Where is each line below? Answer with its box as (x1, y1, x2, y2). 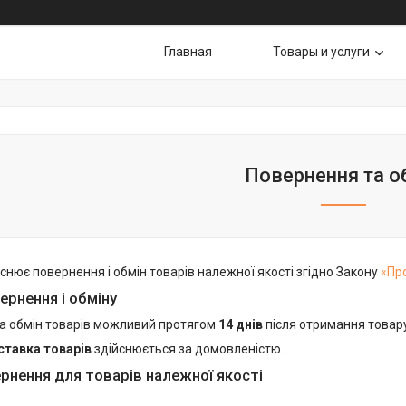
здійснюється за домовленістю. (92, 342, 284, 356)
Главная (164, 44, 212, 59)
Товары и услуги (273, 44, 370, 59)
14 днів (218, 317, 263, 332)
